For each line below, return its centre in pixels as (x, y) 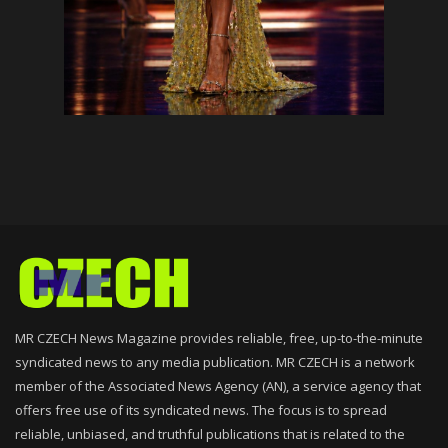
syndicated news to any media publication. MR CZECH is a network (215, 362)
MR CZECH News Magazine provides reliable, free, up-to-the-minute (219, 338)
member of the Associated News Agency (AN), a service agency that (218, 386)
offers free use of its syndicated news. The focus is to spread (201, 410)
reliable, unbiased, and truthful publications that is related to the (210, 434)
